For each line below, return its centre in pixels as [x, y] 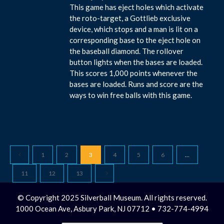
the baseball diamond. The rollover [127, 51]
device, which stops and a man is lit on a [134, 29]
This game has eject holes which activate [137, 7]
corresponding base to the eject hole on [135, 40]
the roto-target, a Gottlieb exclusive [130, 18]
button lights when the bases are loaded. [136, 62]
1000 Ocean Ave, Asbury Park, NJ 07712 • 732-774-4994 [112, 209]
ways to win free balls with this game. [131, 95]
